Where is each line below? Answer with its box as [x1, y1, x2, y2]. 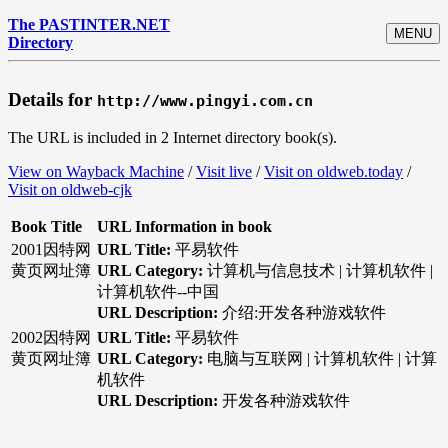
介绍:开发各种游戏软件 [222, 304, 386, 322]
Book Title [11, 218, 82, 236]
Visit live [196, 163, 252, 181]
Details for [8, 88, 97, 110]
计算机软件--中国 [97, 283, 219, 301]
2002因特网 [11, 329, 91, 347]
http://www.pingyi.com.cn [97, 91, 313, 110]
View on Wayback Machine [8, 163, 184, 181]
